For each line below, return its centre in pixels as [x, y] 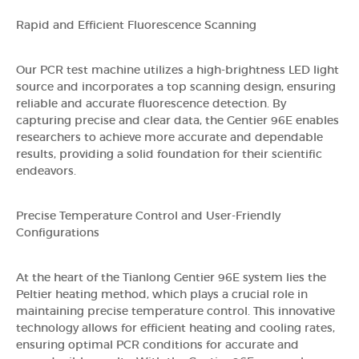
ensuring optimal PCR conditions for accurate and [157, 345]
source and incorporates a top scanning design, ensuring [176, 87]
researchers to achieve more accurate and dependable [169, 137]
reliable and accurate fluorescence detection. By [151, 104]
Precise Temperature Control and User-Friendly [148, 216]
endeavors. [46, 171]
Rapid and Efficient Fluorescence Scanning [136, 25]
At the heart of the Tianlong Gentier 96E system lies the [171, 278]
